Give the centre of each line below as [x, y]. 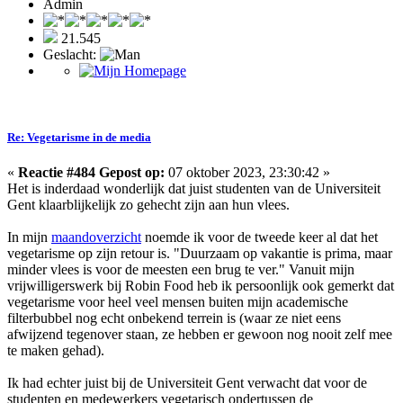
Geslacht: [72, 55]
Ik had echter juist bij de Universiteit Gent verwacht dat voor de [187, 382]
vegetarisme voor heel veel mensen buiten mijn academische [178, 301]
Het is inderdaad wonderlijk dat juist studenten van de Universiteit [194, 188]
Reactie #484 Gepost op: [91, 172]
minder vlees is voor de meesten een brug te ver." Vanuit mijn [181, 269]
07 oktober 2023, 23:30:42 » [247, 172]
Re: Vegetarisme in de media [79, 137]
